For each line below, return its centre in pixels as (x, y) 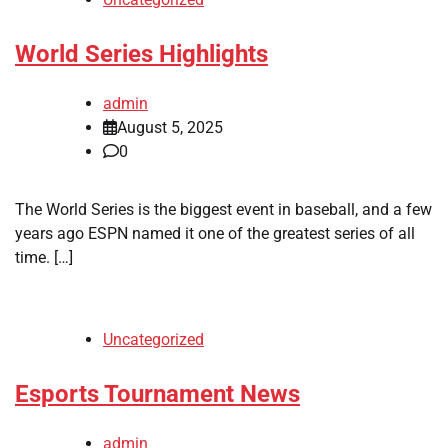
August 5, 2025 (170, 127)
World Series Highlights (141, 53)
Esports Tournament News (157, 393)
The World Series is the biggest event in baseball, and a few (223, 209)
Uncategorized (153, 339)
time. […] (44, 257)
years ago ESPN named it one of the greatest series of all (215, 233)
